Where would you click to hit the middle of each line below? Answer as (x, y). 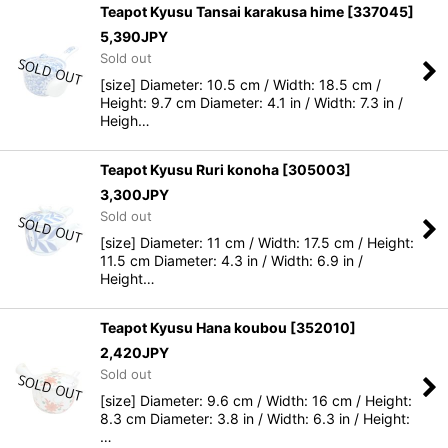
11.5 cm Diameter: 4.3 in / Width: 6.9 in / (231, 260)
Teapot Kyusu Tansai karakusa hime (222, 11)
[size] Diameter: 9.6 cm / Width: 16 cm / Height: (256, 400)
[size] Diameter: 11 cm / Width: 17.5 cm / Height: (257, 242)
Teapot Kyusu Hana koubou (193, 327)
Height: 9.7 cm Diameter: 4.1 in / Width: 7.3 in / (251, 102)
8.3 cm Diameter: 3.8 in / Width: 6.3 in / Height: (255, 418)
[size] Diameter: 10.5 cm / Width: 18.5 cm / (240, 84)
